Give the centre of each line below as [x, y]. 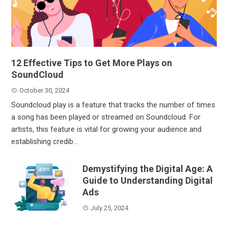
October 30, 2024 [45, 90]
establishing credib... [45, 141]
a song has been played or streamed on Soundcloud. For [106, 117]
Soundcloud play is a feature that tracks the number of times [113, 105]
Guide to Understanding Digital [148, 180]
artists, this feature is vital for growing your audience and [107, 129]
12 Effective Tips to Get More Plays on [92, 63]
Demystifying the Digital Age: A [148, 168]
